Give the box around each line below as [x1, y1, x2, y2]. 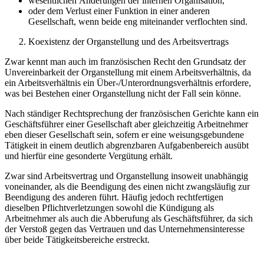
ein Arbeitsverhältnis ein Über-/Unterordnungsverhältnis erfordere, [5, 77, 251, 88]
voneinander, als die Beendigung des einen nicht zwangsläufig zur [5, 181, 250, 192]
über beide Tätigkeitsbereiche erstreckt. [5, 234, 150, 245]
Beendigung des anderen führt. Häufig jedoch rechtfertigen [5, 192, 223, 202]
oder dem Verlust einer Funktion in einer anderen [28, 5, 210, 16]
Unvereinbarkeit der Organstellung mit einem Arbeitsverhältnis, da [5, 67, 251, 77]
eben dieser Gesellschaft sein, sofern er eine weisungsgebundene [5, 129, 244, 140]
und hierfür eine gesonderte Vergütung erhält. [5, 150, 173, 161]
